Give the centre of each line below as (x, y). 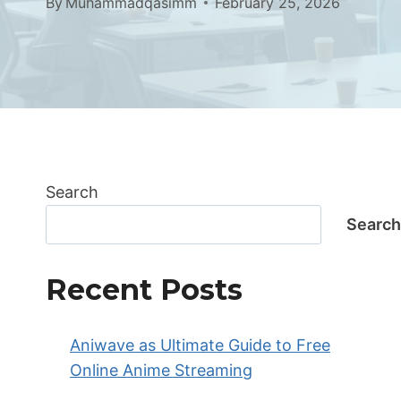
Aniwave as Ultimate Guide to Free (200, 346)
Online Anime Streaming (161, 371)
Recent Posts (144, 290)
